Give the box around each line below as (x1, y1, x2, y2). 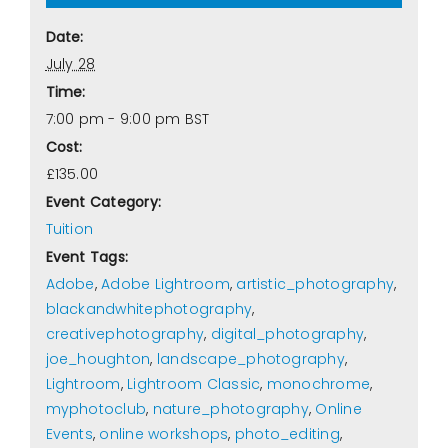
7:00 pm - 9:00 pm (45, 108, 185, 129)
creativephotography (45, 323, 205, 344)
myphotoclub (45, 398, 147, 419)
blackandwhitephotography (45, 298, 253, 319)
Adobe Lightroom (101, 273, 230, 294)
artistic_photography (236, 273, 395, 294)
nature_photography (152, 398, 309, 419)
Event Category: (45, 191, 162, 212)
